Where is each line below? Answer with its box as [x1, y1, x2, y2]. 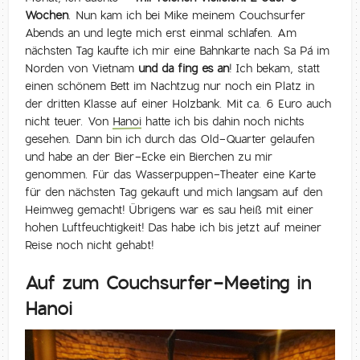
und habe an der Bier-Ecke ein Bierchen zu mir [25, 149, 273, 165]
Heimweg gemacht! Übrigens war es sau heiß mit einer [25, 202, 314, 218]
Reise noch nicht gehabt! [25, 238, 154, 253]
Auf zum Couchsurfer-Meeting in [25, 272, 312, 295]
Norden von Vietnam [25, 61, 139, 76]
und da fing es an [138, 61, 230, 76]
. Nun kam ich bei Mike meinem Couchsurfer [68, 8, 306, 23]
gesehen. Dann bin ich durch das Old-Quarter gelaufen [25, 132, 315, 147]
